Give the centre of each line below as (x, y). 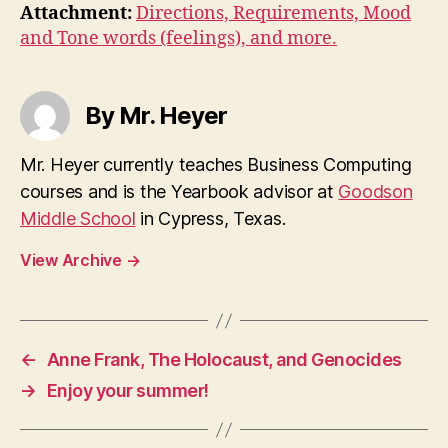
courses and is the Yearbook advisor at (179, 191)
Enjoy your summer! (127, 390)
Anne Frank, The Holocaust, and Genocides (224, 359)
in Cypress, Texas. (210, 218)
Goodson (375, 191)
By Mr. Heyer (156, 115)
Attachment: (76, 13)
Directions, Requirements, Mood (273, 13)
